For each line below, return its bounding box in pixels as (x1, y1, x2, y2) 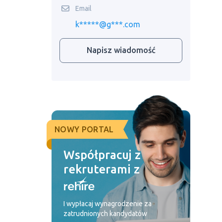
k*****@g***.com (75, 20, 140, 29)
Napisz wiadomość (86, 46, 156, 55)
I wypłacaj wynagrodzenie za (63, 199, 152, 208)
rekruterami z (63, 163, 143, 176)
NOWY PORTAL (55, 125, 114, 134)
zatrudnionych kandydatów (63, 209, 147, 218)
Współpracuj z (63, 148, 141, 162)
